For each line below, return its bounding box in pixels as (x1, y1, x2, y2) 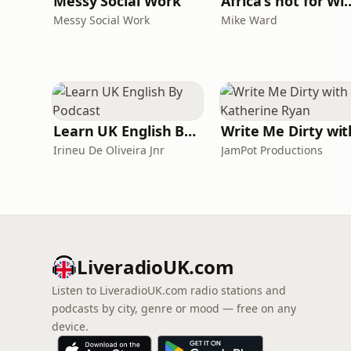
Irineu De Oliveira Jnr (53, 143, 165, 157)
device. (52, 319, 89, 334)
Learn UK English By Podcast (184, 121, 197, 140)
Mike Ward (221, 13, 277, 27)
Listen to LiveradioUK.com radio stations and (52, 283, 286, 298)
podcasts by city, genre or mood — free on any (52, 301, 296, 316)
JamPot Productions (221, 143, 323, 157)
